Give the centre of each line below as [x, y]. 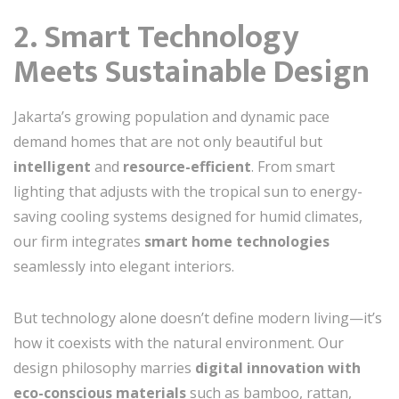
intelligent [52, 167]
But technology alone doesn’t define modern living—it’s [198, 318]
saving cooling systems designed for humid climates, [188, 217]
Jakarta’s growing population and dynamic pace [171, 117]
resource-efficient [187, 167]
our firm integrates [79, 242]
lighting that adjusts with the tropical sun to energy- [188, 192]
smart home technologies [237, 242]
